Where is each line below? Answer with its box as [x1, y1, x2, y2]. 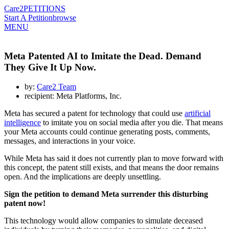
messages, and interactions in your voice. [4, 136, 135, 146]
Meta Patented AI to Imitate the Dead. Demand [4, 50, 201, 61]
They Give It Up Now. [4, 61, 96, 73]
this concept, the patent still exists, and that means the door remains [4, 163, 219, 172]
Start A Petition [4, 13, 53, 22]
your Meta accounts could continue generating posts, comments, [4, 127, 210, 136]
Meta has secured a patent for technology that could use [4, 109, 185, 118]
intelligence [4, 118, 41, 127]
